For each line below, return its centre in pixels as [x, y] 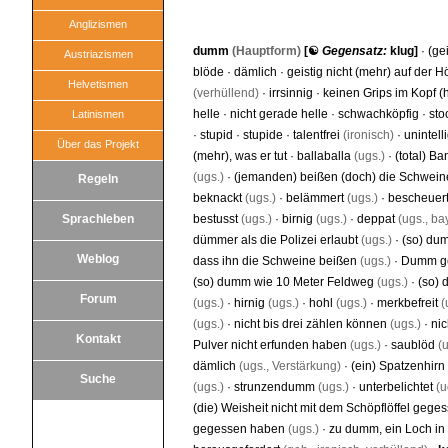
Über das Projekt [98, 144]
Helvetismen [98, 84]
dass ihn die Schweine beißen [275, 261]
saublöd [413, 345]
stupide [263, 135]
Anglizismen [98, 24]
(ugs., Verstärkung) [288, 366]
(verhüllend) [226, 93]
